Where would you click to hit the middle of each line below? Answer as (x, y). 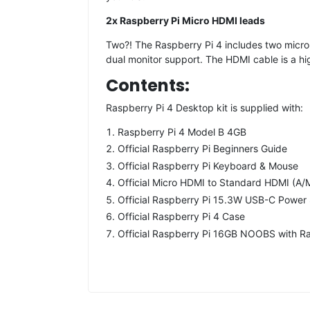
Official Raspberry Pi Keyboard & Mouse (208, 165)
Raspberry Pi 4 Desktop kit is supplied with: (204, 107)
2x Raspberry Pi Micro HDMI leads (185, 20)
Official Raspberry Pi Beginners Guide (202, 149)
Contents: (148, 85)
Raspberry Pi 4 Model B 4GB (182, 131)
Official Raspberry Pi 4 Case (181, 217)
